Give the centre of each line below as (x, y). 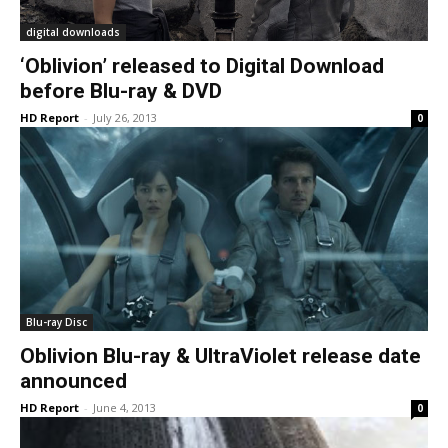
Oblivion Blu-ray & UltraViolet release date (220, 356)
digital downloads (73, 32)
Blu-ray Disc (56, 322)
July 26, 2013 (125, 117)
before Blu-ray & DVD (121, 91)
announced (73, 381)
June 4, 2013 (124, 407)
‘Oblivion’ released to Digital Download (202, 66)
